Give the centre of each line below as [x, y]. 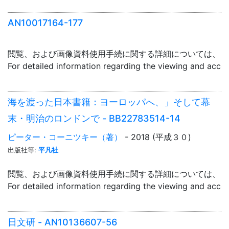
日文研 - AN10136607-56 [62, 222]
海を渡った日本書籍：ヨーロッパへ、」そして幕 [109, 102]
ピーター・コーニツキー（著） [65, 137]
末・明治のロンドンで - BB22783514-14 [94, 118]
